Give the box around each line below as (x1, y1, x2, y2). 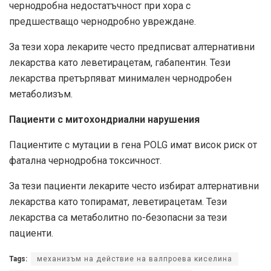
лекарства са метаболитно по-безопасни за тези (9, 212, 227, 224)
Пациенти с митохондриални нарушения (9, 114, 200, 126)
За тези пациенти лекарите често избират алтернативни (9, 180, 259, 192)
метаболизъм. (9, 88, 73, 100)
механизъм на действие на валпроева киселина (37, 255, 232, 264)
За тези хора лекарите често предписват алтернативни (9, 41, 255, 53)
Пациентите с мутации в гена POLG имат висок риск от (9, 139, 257, 151)
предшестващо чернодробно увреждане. (9, 16, 196, 28)
